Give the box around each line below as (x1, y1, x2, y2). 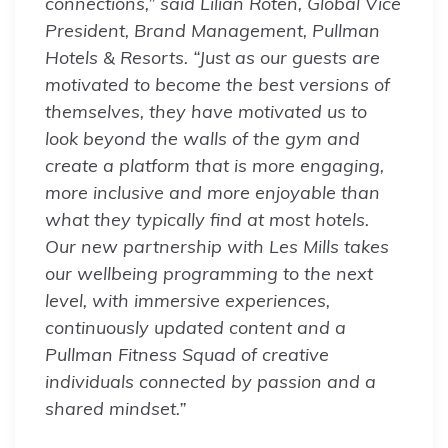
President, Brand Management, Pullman (45, 18, 380, 42)
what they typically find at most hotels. (45, 207, 369, 231)
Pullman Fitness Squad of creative (45, 342, 329, 366)
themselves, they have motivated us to (45, 99, 367, 123)
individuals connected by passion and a (45, 369, 376, 393)
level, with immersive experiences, (45, 288, 330, 312)
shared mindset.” (45, 396, 186, 420)
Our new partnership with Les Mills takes (45, 234, 389, 258)
